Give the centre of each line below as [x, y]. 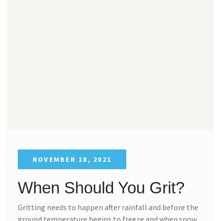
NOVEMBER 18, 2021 [72, 159]
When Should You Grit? [101, 187]
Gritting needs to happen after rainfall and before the [108, 207]
